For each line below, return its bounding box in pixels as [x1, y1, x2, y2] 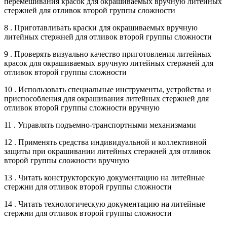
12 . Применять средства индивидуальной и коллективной [4, 137, 207, 146]
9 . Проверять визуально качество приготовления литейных [4, 49, 211, 58]
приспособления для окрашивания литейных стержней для [4, 94, 209, 103]
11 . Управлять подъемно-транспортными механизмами [4, 120, 196, 129]
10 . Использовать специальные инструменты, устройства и [4, 85, 211, 94]
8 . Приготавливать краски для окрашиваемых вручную [4, 23, 198, 32]
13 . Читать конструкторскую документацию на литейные [4, 173, 205, 182]
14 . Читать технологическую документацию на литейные [4, 199, 205, 208]
